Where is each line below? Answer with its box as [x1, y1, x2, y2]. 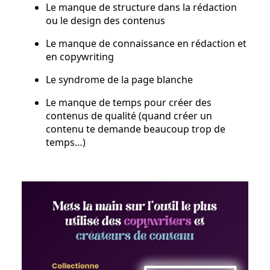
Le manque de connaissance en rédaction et [46, 37, 246, 51]
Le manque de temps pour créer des [46, 96, 212, 110]
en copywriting [46, 50, 114, 64]
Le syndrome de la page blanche [46, 73, 193, 87]
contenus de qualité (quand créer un [46, 109, 212, 123]
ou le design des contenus [46, 14, 165, 28]
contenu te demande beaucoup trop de [46, 122, 225, 136]
